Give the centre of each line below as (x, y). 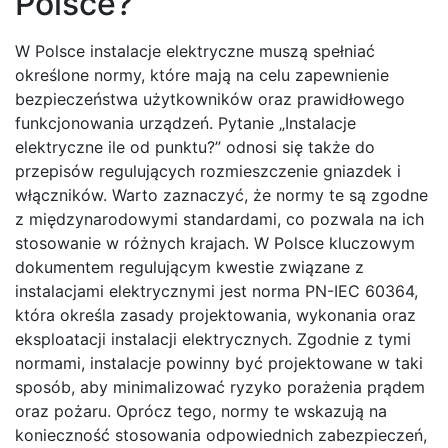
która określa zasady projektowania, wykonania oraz (215, 315)
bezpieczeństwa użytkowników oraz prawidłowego (210, 99)
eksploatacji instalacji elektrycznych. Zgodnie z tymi (213, 339)
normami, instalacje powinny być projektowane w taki (219, 363)
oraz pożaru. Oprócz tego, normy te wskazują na (201, 411)
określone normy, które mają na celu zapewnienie (202, 75)
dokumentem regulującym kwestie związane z (189, 267)
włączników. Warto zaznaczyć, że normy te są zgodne (221, 195)
